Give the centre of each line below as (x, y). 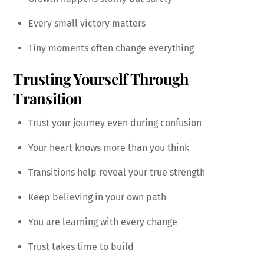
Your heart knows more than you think (109, 147)
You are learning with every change (103, 222)
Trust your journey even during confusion (115, 123)
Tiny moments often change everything (111, 48)
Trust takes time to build (81, 246)
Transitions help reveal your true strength (117, 172)
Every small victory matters (87, 23)
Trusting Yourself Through (101, 79)
